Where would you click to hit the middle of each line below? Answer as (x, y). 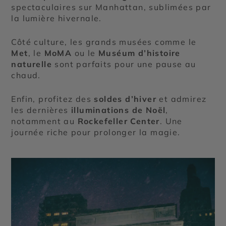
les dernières (41, 110)
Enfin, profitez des (53, 99)
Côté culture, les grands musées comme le (104, 42)
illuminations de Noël (119, 110)
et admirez (182, 99)
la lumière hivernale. (56, 18)
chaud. (26, 75)
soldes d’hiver (125, 99)
